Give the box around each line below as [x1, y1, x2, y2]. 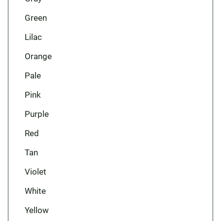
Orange [24, 51, 52, 61]
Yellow [24, 205, 49, 215]
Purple [24, 109, 49, 119]
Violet [24, 167, 46, 177]
